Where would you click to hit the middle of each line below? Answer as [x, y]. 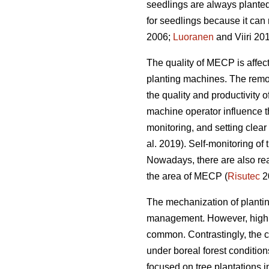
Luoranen [193, 37]
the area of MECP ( [187, 177]
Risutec [244, 177]
